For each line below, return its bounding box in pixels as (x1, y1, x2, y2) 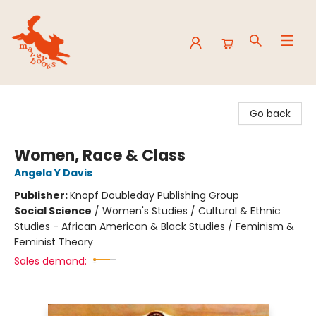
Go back (250, 107, 291, 121)
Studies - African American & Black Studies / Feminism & (14, 219, 294, 233)
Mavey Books (11, 91, 74, 105)
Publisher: (14, 188, 70, 202)
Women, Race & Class (14, 145, 186, 166)
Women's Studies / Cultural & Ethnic (102, 204, 281, 218)
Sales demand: (14, 254, 87, 268)
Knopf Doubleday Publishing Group (70, 188, 239, 202)
